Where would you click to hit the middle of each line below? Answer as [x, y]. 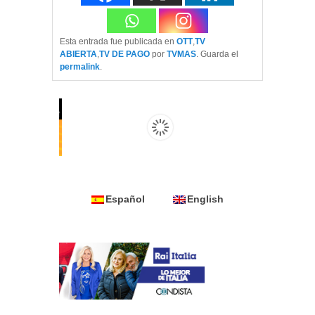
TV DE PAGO [124, 54]
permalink [80, 67]
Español [125, 199]
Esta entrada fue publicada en [118, 42]
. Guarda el [217, 54]
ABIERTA [78, 54]
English [205, 199]
